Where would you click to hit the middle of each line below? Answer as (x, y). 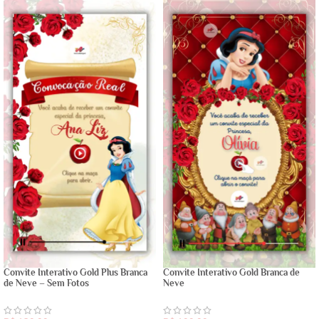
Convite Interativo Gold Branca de (231, 272)
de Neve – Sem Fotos (46, 283)
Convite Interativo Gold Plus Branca (75, 272)
